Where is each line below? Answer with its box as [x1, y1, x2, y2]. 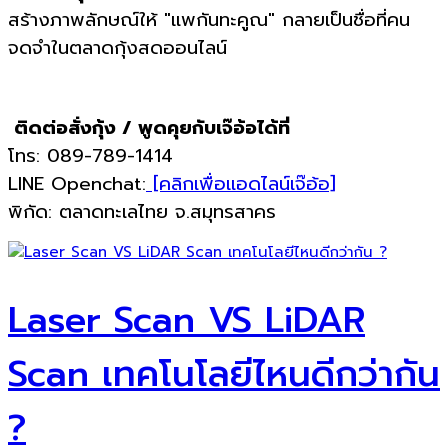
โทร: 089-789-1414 [8, 141, 173, 170]
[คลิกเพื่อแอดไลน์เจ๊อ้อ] [146, 169, 336, 198]
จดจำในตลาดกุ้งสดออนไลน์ [8, 33, 227, 62]
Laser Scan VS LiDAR [8, 292, 365, 347]
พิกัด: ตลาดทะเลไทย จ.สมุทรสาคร [8, 197, 276, 226]
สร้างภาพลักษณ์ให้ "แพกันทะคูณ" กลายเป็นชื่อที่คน [8, 5, 410, 34]
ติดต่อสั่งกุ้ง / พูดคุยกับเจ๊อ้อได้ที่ [8, 113, 290, 142]
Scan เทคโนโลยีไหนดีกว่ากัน [8, 346, 440, 401]
